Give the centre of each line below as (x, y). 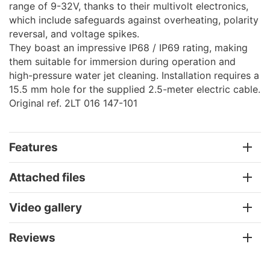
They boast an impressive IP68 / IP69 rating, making (128, 47)
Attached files (47, 177)
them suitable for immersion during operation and (122, 61)
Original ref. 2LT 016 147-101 (73, 103)
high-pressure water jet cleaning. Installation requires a (134, 75)
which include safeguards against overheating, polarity (134, 20)
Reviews (32, 237)
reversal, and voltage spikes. (74, 33)
